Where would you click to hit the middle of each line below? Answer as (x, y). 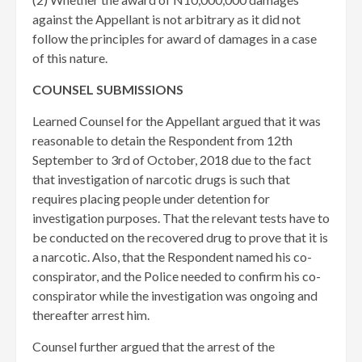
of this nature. (70, 58)
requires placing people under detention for (151, 198)
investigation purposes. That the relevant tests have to (181, 218)
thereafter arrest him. (91, 315)
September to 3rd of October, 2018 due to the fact (172, 160)
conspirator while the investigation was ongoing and (175, 295)
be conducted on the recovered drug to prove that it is (180, 237)
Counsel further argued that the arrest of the (154, 346)
